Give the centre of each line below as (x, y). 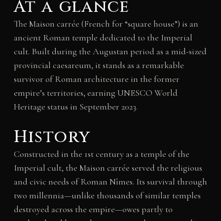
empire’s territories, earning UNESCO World (95, 92)
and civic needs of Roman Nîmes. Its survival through (110, 181)
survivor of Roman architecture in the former (96, 79)
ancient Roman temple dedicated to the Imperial (103, 37)
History (52, 137)
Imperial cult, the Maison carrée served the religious (108, 167)
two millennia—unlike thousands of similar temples (107, 195)
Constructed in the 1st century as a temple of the (101, 154)
